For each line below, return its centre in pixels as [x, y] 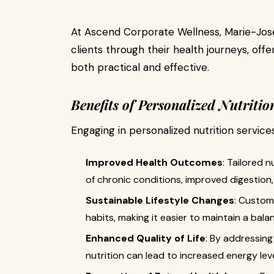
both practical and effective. [140, 67]
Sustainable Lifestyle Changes [160, 200]
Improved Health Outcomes [154, 162]
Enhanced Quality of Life [146, 238]
